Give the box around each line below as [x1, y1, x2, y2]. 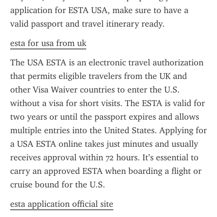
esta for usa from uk [10, 38, 86, 48]
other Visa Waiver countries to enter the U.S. [10, 84, 180, 95]
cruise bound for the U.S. [10, 179, 105, 190]
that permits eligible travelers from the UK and [10, 71, 187, 81]
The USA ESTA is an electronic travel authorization [10, 57, 203, 68]
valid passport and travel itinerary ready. [10, 18, 165, 29]
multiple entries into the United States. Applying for [10, 125, 207, 136]
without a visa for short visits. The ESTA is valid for [10, 98, 205, 108]
